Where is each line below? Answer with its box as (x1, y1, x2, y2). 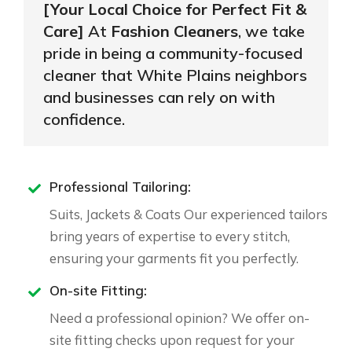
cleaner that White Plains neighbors (43, 65, 307, 86)
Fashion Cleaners (111, 21, 238, 42)
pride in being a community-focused (43, 43, 302, 64)
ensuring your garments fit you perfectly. (49, 250, 299, 267)
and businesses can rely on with (43, 87, 275, 108)
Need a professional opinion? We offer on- (49, 310, 310, 327)
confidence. (43, 109, 125, 130)
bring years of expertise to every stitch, (49, 228, 290, 245)
